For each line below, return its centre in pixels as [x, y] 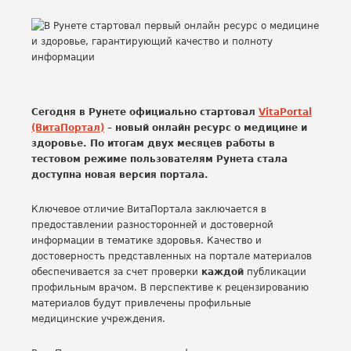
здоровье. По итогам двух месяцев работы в [153, 143]
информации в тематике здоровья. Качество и [147, 241]
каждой [223, 272]
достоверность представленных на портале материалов [172, 256]
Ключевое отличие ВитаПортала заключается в [149, 209]
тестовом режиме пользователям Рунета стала [159, 159]
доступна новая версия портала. [120, 175]
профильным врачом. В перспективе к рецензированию [170, 288]
